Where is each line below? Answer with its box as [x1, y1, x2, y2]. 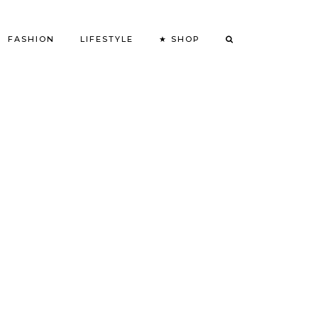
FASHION [8, 34, 55, 44]
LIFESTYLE [80, 34, 133, 44]
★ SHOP [159, 34, 200, 44]
